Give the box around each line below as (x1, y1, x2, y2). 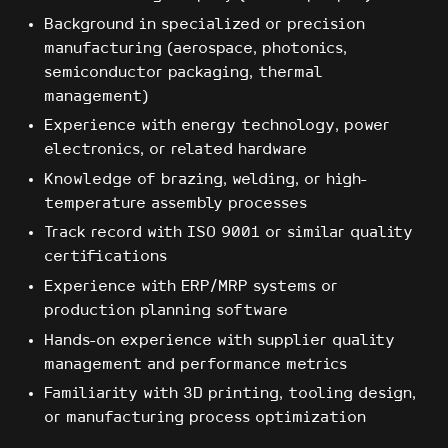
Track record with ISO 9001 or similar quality (44, 224, 413, 242)
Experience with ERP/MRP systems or (44, 277, 338, 295)
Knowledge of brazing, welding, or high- (44, 170, 367, 188)
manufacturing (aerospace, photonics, (44, 39, 347, 57)
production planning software (44, 301, 288, 319)
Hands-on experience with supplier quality (44, 331, 395, 349)
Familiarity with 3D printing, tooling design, (44, 385, 416, 403)
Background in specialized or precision (44, 15, 365, 33)
